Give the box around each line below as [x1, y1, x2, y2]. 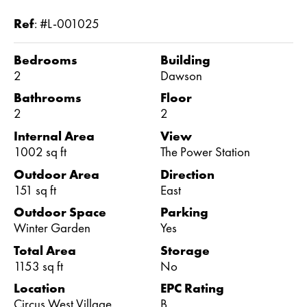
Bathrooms [14, 89, 81, 107]
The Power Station [160, 143, 250, 160]
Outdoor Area [14, 165, 99, 183]
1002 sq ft [14, 143, 66, 160]
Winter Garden [14, 219, 90, 237]
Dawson [160, 66, 202, 84]
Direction [160, 165, 214, 183]
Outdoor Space [14, 204, 106, 221]
